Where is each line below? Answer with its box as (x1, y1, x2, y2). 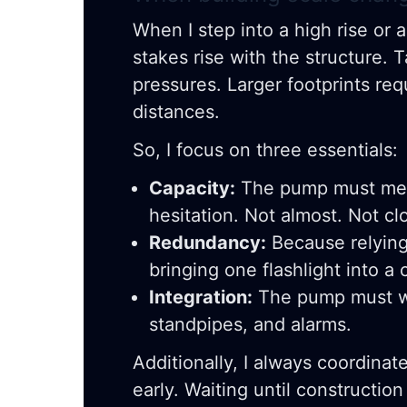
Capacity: (149, 177, 235, 200)
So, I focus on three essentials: (133, 139, 398, 162)
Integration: (149, 286, 253, 309)
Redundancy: (149, 232, 266, 254)
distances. (133, 101, 220, 124)
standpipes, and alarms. (149, 313, 352, 336)
